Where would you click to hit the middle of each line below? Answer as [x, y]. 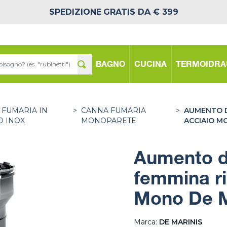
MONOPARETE [108, 121]
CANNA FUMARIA [113, 110]
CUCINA [150, 65]
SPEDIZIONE [75, 12]
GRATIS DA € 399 [141, 12]
